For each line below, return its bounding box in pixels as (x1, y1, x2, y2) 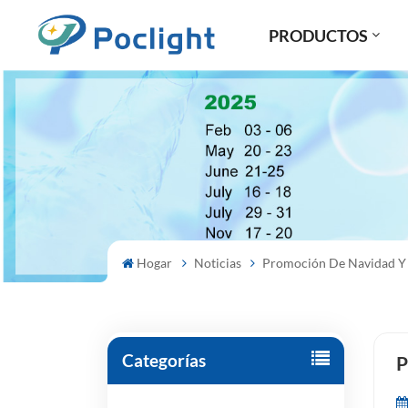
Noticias (193, 254, 241, 270)
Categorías (121, 349, 206, 371)
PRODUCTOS (268, 25, 368, 46)
